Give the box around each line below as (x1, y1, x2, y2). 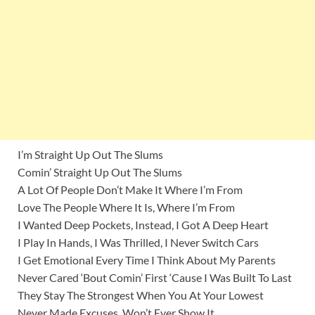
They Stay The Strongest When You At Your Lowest (18, 288, 264, 302)
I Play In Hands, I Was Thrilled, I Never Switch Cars (18, 236, 259, 250)
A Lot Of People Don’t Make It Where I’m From (18, 183, 243, 197)
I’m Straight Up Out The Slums (18, 148, 163, 162)
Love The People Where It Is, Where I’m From (18, 200, 235, 214)
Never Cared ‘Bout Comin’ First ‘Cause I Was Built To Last (18, 271, 292, 285)
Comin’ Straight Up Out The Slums (18, 165, 182, 179)
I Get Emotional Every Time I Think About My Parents (18, 253, 276, 267)
